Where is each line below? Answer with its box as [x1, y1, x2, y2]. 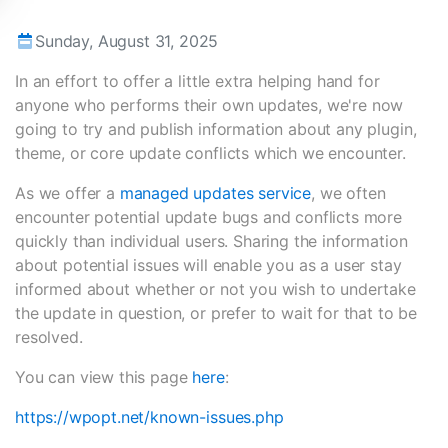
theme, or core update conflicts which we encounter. [15, 143, 406, 163]
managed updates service [119, 183, 312, 203]
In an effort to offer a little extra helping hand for [15, 71, 380, 91]
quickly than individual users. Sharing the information [15, 231, 408, 251]
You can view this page [15, 367, 193, 387]
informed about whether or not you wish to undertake [15, 279, 416, 299]
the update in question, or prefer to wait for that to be [15, 303, 418, 323]
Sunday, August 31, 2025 [35, 31, 219, 51]
